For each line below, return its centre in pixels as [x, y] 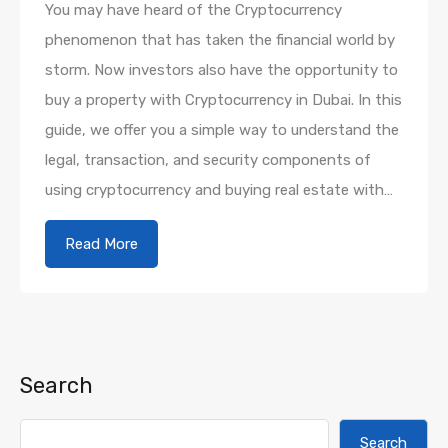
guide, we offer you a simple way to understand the [222, 129]
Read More [101, 243]
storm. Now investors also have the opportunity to [221, 69]
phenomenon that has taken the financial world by [220, 39]
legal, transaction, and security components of [208, 159]
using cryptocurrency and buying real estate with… [219, 189]
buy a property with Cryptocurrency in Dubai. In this [223, 99]
